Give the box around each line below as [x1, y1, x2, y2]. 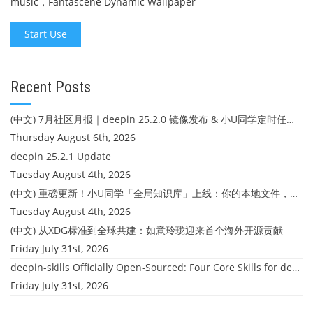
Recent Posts [10, 78, 91, 96]
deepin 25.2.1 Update [10, 149, 111, 163]
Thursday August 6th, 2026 [10, 130, 136, 144]
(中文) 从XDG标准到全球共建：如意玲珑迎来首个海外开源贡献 [10, 223, 283, 237]
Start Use [24, 27, 67, 41]
